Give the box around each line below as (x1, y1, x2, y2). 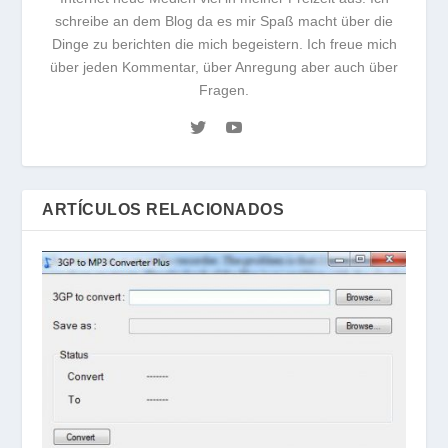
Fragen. (199, 81, 249, 98)
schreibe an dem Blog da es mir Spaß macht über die (55, 12, 393, 29)
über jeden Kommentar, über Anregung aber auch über (50, 58, 398, 75)
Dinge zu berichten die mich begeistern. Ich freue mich (51, 35, 397, 52)
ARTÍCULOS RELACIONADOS (42, 200, 285, 218)
